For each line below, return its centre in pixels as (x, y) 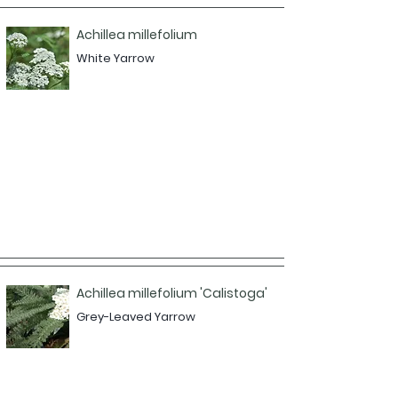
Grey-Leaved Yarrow (136, 317)
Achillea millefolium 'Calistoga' (172, 293)
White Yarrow (115, 58)
